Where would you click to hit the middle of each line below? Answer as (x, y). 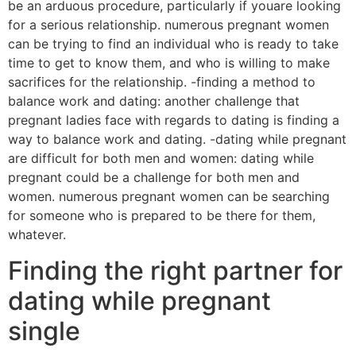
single (44, 331)
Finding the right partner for (175, 270)
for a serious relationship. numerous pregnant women (168, 25)
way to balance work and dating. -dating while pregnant (177, 139)
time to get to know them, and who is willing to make (169, 63)
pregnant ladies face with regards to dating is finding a (174, 120)
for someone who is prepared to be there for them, (162, 216)
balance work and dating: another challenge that (154, 101)
